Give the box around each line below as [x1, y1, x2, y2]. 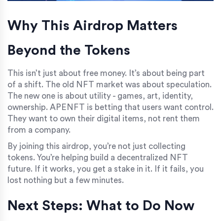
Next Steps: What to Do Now [7, 199, 194, 213]
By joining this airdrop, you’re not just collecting [7, 142, 185, 151]
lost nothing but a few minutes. [7, 176, 124, 185]
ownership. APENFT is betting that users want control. [7, 103, 214, 112]
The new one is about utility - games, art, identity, [7, 92, 193, 101]
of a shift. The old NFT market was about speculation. [7, 80, 212, 89]
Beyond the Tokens [7, 43, 130, 58]
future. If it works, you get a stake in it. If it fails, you [7, 165, 204, 174]
